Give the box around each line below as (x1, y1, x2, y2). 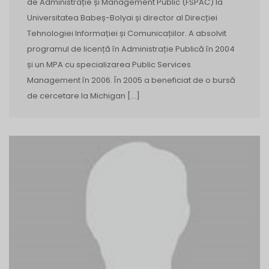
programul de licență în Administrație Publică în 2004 (27, 43, 235, 55)
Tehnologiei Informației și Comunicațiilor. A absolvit (27, 28, 226, 40)
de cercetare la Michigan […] (27, 90, 140, 102)
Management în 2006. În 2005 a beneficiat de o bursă (27, 74, 235, 86)
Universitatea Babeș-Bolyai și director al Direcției (27, 12, 217, 24)
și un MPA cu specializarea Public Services (27, 59, 191, 71)
